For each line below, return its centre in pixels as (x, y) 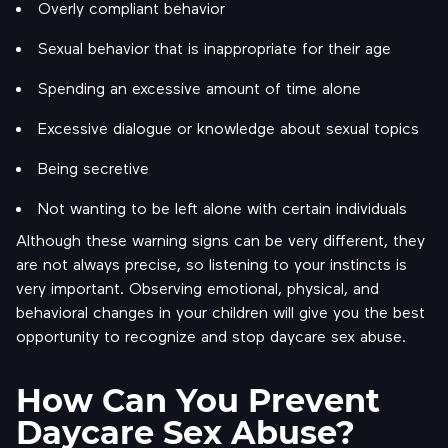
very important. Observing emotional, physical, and (197, 287)
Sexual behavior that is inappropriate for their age (214, 47)
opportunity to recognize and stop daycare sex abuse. (211, 335)
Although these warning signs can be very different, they (220, 239)
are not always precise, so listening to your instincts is (211, 263)
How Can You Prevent (198, 399)
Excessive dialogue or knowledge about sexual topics (228, 127)
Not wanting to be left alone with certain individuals (222, 207)
